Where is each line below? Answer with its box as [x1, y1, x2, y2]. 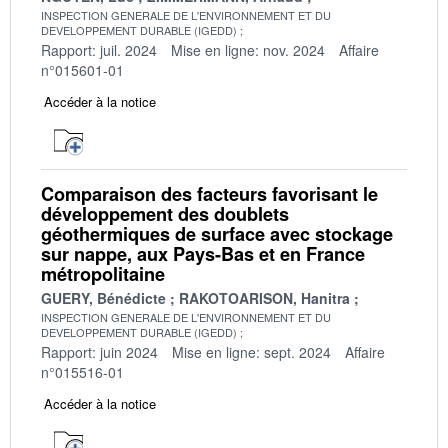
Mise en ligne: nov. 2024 [171, 39, 325, 60]
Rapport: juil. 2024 [41, 39, 157, 60]
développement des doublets [41, 200, 289, 227]
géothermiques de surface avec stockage [41, 220, 393, 247]
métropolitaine [41, 260, 165, 287]
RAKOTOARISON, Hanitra [179, 287, 350, 308]
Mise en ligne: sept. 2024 [172, 341, 331, 362]
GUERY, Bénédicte [41, 287, 166, 308]
